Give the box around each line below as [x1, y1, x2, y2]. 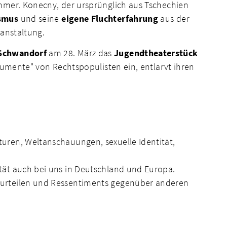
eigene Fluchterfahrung [61, 13, 159, 25]
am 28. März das [46, 47, 115, 59]
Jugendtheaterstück [114, 47, 198, 59]
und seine [18, 13, 62, 25]
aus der [158, 13, 190, 25]
